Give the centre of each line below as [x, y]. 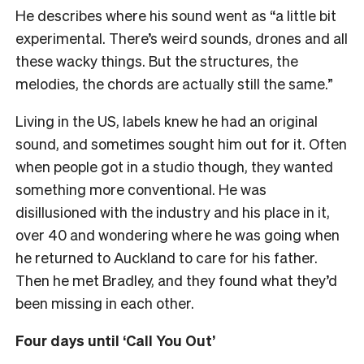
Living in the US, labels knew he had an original [167, 120]
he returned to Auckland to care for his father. [167, 257]
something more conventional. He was [141, 188]
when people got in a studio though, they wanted [174, 166]
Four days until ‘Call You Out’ [115, 340]
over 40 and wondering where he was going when [178, 234]
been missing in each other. [105, 302]
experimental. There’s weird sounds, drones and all [182, 37]
